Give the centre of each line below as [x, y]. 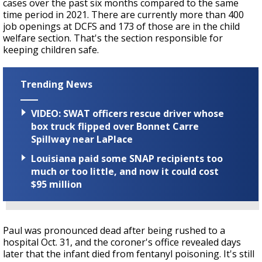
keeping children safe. [51, 50]
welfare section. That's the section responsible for [113, 38]
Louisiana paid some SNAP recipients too [127, 159]
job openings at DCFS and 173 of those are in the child [121, 26]
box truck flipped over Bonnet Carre [115, 127]
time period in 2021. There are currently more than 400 [123, 15]
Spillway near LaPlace [82, 139]
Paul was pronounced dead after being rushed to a [114, 231]
